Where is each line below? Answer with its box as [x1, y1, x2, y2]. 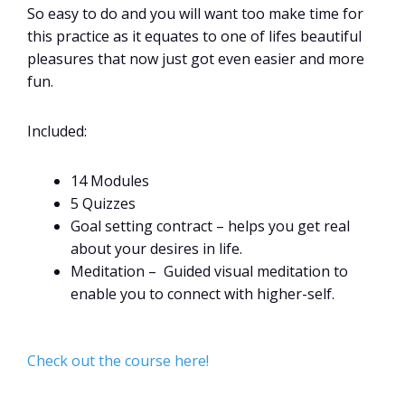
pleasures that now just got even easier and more [27, 48, 364, 69]
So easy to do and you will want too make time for [27, 3, 363, 24]
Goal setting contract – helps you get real [71, 216, 350, 237]
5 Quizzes [71, 193, 136, 214]
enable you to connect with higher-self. [71, 284, 338, 305]
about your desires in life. [71, 239, 242, 259]
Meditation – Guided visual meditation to [71, 261, 348, 282]
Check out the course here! [27, 351, 209, 372]
